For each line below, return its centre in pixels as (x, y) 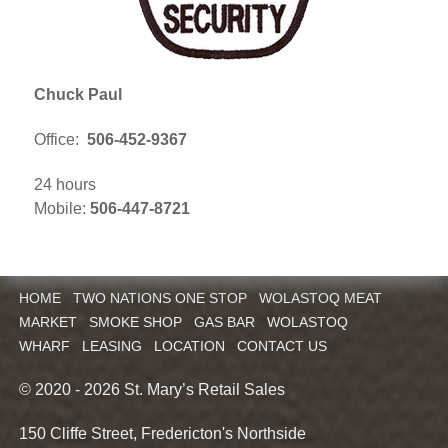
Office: (58, 140)
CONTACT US (281, 346)
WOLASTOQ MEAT (320, 298)
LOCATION (189, 346)
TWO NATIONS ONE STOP (159, 298)
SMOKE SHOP (135, 322)
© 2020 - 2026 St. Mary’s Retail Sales (151, 389)
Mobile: (62, 208)
